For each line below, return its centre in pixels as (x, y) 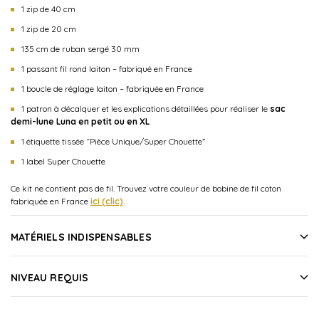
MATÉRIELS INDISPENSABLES (81, 237)
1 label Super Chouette (63, 161)
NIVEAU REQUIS (50, 277)
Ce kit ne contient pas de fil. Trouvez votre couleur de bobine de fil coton (146, 188)
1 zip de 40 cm (48, 9)
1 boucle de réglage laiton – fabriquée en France (113, 88)
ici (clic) (107, 201)
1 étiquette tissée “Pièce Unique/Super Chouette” (114, 141)
